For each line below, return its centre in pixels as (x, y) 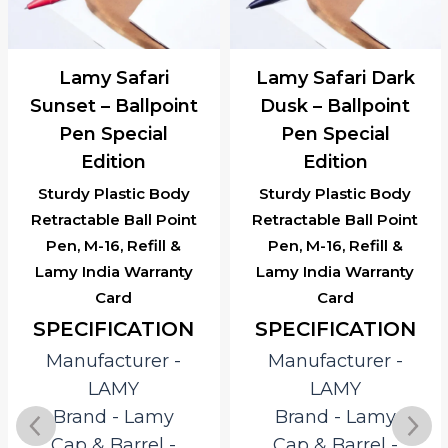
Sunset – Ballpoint (113, 105)
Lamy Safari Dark (335, 77)
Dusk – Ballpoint (335, 105)
